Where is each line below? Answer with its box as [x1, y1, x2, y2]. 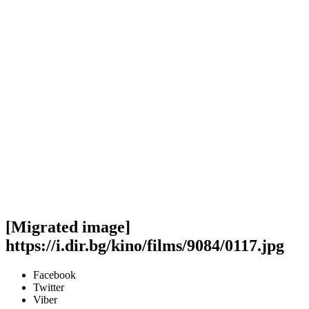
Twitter [33, 281, 64, 293]
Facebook [33, 268, 76, 281]
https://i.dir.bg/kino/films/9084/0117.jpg [6, 236, 284, 255]
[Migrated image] [6, 217, 130, 236]
